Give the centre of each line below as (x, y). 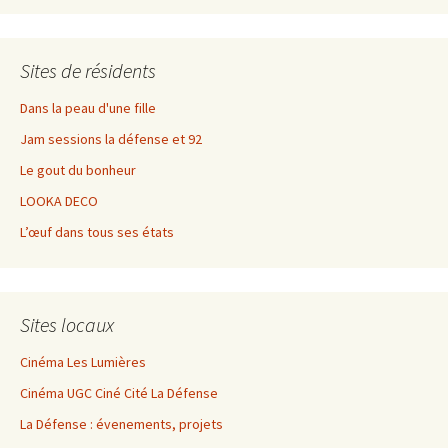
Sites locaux (67, 324)
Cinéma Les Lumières (83, 361)
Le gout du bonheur (78, 169)
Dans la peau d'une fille (88, 107)
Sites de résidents (88, 70)
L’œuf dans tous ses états (97, 231)
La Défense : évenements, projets (121, 423)
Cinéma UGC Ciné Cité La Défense (119, 392)
